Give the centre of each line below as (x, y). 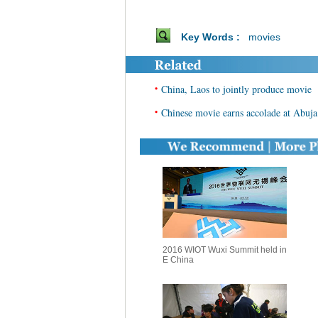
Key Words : (213, 37)
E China (178, 260)
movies (264, 37)
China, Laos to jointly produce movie (236, 89)
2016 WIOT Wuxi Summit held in (224, 250)
